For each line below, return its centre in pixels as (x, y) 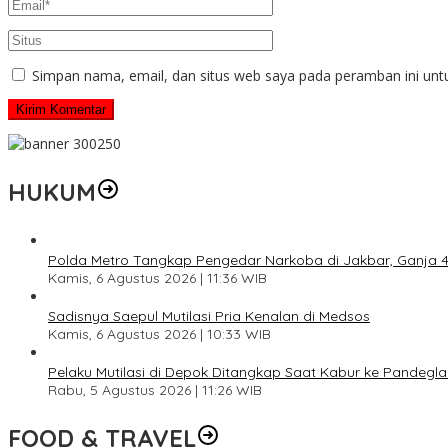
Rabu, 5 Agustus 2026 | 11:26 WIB (155, 390)
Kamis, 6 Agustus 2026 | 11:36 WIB (157, 278)
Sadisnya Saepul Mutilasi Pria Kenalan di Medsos (209, 316)
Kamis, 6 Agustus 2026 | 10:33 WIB (159, 334)
